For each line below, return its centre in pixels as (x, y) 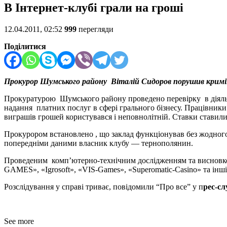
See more (19, 221)
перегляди (95, 29)
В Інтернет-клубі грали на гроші (94, 8)
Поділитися (25, 47)
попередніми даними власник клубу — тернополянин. (99, 143)
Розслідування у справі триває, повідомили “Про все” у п (104, 187)
